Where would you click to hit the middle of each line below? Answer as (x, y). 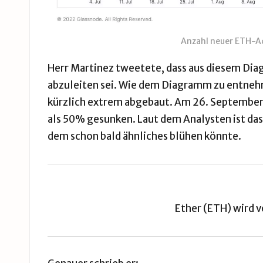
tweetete (139, 68)
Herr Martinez (82, 68)
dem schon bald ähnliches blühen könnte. (144, 136)
